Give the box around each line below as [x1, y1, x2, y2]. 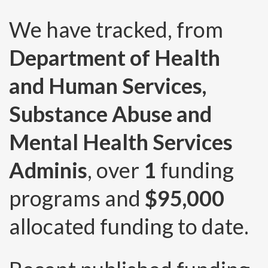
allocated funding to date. [9, 213, 249, 240]
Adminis [9, 157, 87, 184]
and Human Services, [9, 72, 206, 99]
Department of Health [9, 44, 220, 71]
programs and [9, 185, 145, 212]
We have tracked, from [9, 16, 223, 43]
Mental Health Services [9, 129, 233, 156]
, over [87, 157, 144, 184]
